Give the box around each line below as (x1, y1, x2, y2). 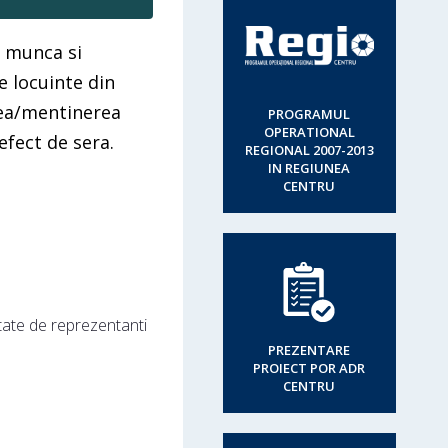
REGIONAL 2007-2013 (244, 141, 374, 159)
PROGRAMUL (268, 105, 351, 123)
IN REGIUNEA (268, 159, 351, 177)
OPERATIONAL (263, 123, 355, 141)
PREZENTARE (268, 341, 351, 359)
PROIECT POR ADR (253, 359, 366, 377)
